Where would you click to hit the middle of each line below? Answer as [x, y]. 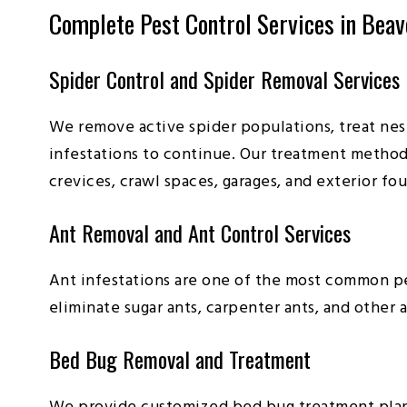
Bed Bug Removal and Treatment [179, 358]
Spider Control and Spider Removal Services [224, 79]
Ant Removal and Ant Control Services [199, 232]
